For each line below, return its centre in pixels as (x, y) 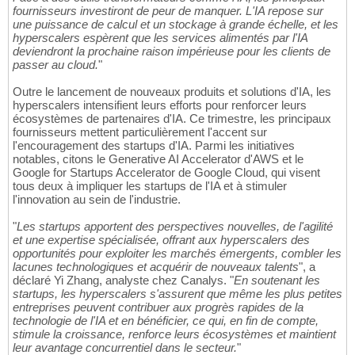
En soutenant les (277, 281)
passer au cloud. (55, 65)
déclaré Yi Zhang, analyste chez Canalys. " (123, 281)
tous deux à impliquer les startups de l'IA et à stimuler (150, 186)
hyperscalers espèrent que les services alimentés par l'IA (160, 38)
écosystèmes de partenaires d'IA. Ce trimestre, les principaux (172, 119)
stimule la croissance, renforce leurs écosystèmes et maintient (174, 334)
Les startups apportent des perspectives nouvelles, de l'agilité (175, 227)
